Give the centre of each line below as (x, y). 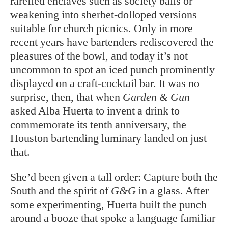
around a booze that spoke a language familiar (113, 218)
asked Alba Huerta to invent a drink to (95, 111)
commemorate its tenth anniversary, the (98, 125)
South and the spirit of (61, 191)
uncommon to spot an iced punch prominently (112, 70)
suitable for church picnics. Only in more (102, 28)
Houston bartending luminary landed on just (108, 138)
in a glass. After (172, 191)
